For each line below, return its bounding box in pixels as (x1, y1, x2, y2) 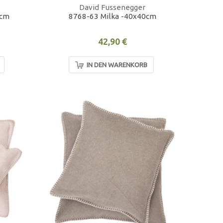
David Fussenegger (79, 3, 146, 12)
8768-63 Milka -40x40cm (68, 12, 156, 21)
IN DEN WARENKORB (86, 61, 147, 69)
